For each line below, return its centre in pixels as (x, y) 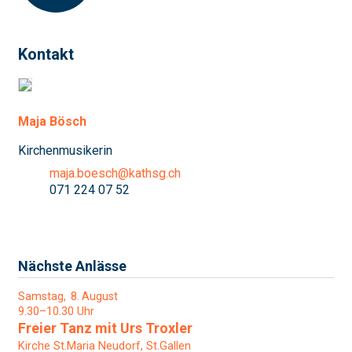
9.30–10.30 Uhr (56, 311)
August (99, 296)
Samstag (41, 296)
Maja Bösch (52, 121)
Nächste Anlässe (72, 266)
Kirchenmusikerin (65, 150)
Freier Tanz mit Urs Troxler (105, 328)
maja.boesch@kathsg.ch (115, 173)
